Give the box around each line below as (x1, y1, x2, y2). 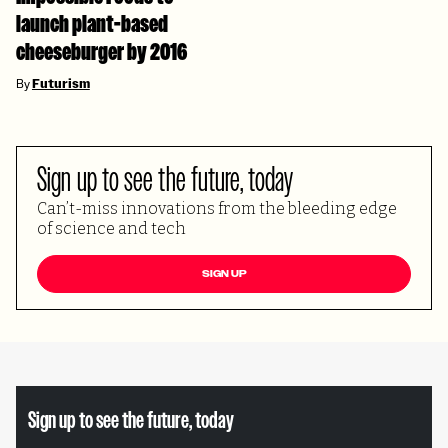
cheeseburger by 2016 (16, 38, 187, 66)
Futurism (31, 76, 90, 92)
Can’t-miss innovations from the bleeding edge (37, 199, 397, 218)
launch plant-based (16, 10, 168, 38)
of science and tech (37, 219, 187, 238)
